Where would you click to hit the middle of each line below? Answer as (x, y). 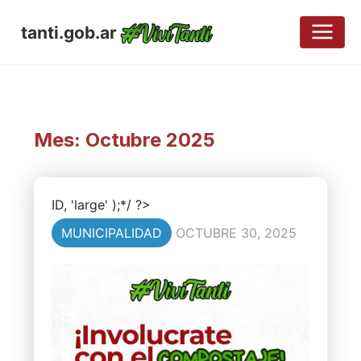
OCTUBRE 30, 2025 (236, 233)
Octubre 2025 (150, 140)
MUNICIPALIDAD (111, 233)
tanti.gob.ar (69, 32)
